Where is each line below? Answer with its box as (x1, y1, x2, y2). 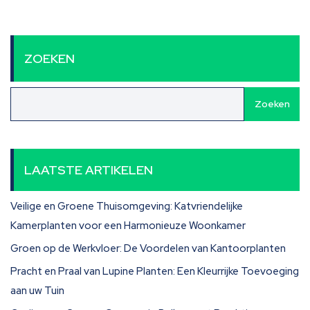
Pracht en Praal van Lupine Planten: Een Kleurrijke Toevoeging (10, 264, 299, 278)
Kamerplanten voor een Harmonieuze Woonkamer (10, 219, 246, 232)
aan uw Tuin (10, 284, 64, 298)
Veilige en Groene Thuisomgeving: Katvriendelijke (10, 199, 243, 213)
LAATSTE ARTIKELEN (24, 162, 153, 178)
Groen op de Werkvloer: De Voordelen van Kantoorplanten (10, 241, 286, 255)
